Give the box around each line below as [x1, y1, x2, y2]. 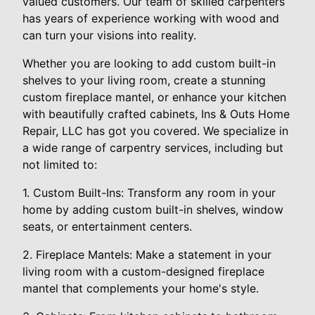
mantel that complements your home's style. [22, 281, 259, 295]
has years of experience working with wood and [22, 11, 279, 25]
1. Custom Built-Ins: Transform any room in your [22, 185, 276, 200]
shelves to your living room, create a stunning [22, 72, 266, 87]
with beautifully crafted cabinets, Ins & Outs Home [22, 106, 290, 121]
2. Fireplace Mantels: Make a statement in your [22, 247, 271, 262]
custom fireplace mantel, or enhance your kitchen [22, 89, 286, 104]
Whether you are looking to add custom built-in [22, 56, 276, 70]
